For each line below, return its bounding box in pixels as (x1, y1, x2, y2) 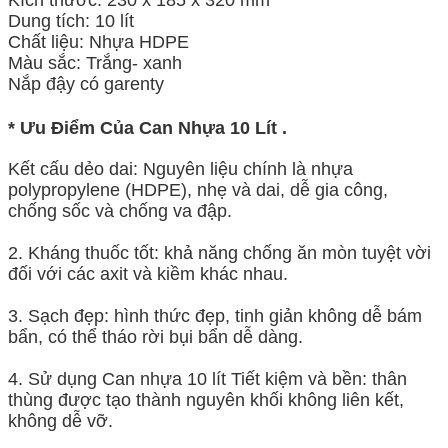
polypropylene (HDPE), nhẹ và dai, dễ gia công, (8, 179, 388, 200)
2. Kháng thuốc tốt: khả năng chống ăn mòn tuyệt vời (8, 242, 431, 263)
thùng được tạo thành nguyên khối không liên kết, (8, 389, 404, 410)
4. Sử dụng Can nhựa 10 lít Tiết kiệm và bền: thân (8, 368, 407, 389)
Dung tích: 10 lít (8, 11, 134, 32)
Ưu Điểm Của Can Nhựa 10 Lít (20, 118, 277, 139)
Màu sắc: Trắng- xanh (8, 53, 182, 74)
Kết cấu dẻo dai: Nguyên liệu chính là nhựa (8, 158, 353, 179)
